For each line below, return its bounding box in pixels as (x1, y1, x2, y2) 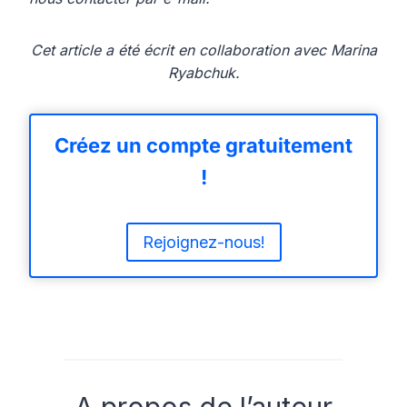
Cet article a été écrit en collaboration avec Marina (30, 41, 377, 60)
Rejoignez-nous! (142, 232, 265, 252)
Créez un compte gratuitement (55, 134, 352, 158)
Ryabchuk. (167, 64, 240, 83)
